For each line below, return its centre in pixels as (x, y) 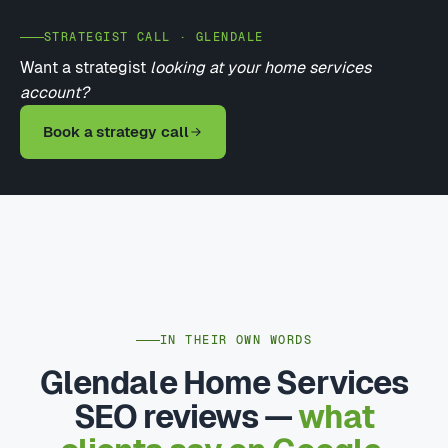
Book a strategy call (116, 131)
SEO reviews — (186, 416)
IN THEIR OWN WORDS (236, 339)
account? (54, 92)
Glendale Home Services (224, 382)
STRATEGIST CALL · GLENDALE (154, 36)
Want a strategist (85, 67)
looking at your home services (260, 67)
